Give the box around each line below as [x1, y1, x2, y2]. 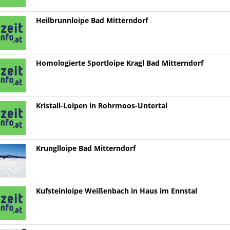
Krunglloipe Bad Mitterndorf [35, 144, 136, 153]
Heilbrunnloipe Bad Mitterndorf [35, 16, 148, 25]
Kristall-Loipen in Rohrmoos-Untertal [35, 102, 167, 110]
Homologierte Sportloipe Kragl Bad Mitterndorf [35, 59, 203, 68]
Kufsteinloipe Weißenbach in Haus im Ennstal [35, 187, 197, 196]
